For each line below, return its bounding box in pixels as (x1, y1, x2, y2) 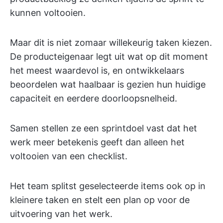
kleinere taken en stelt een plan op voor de (10, 195, 190, 206)
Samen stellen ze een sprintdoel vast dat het (10, 123, 197, 134)
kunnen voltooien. (10, 7, 86, 18)
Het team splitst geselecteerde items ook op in (10, 181, 206, 192)
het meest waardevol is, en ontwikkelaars (10, 65, 184, 76)
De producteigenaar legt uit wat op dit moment (10, 51, 208, 62)
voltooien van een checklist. (10, 151, 127, 162)
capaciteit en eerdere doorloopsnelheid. (10, 93, 177, 104)
